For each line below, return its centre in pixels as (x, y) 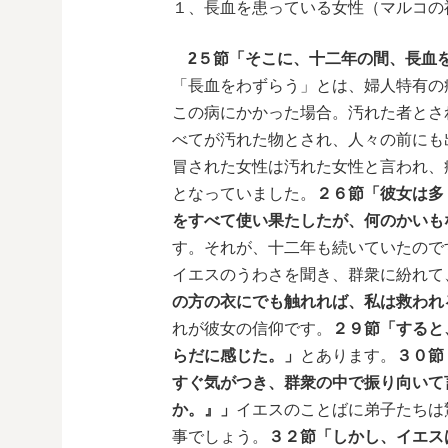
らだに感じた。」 (236, 355)
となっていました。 (244, 193)
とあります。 (348, 355)
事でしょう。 (220, 436)
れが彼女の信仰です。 (252, 328)
